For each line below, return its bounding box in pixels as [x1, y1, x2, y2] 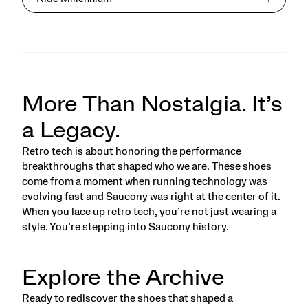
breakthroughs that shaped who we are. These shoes [22, 160, 272, 172]
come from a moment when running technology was [22, 175, 267, 187]
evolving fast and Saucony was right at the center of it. [22, 190, 280, 202]
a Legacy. [22, 119, 120, 142]
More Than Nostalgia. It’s [22, 93, 283, 115]
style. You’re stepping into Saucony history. [22, 221, 229, 232]
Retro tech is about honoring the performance [22, 145, 241, 157]
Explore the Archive [22, 266, 225, 289]
